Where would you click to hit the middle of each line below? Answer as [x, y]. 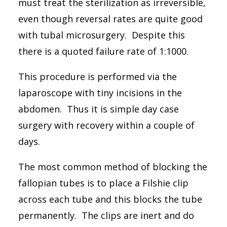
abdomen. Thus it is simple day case [99, 109]
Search [40, 62]
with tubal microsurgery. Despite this [102, 35]
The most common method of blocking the [113, 167]
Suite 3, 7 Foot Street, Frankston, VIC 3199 [80, 26]
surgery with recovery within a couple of [106, 125]
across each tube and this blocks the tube [110, 199]
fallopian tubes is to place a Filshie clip [103, 183]
